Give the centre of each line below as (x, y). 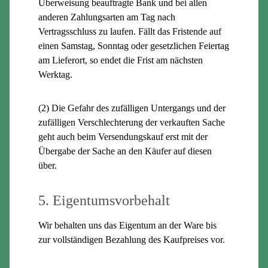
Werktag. (55, 74)
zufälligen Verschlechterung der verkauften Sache (132, 122)
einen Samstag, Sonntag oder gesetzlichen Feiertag (134, 45)
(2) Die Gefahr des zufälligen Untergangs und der (132, 108)
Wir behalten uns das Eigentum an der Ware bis (127, 225)
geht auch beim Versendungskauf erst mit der (123, 136)
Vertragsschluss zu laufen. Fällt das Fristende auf (130, 31)
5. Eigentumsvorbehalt (104, 200)
